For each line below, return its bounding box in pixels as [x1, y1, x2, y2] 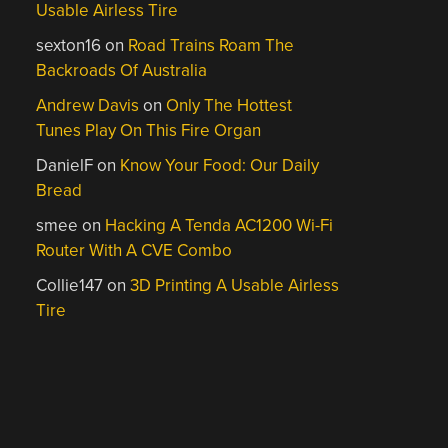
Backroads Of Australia [36, 59, 208, 81]
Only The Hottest [166, 94, 293, 116]
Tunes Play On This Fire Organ [36, 119, 262, 141]
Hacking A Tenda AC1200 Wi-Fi [105, 214, 334, 236]
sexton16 [36, 34, 102, 56]
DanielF [36, 154, 94, 176]
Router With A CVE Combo [36, 239, 233, 261]
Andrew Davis [36, 94, 140, 116]
